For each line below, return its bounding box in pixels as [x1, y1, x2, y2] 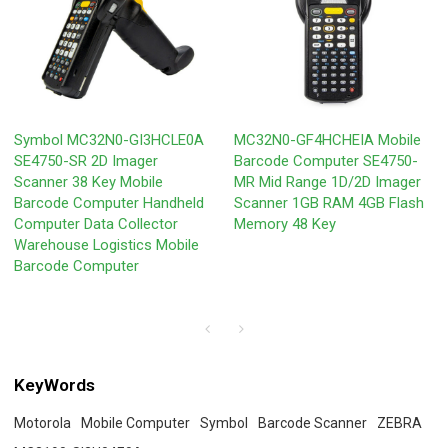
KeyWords [14, 375, 96, 396]
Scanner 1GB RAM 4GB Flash [234, 193, 424, 212]
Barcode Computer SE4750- [234, 151, 418, 170]
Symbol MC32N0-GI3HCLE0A [14, 130, 205, 149]
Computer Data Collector [14, 214, 179, 233]
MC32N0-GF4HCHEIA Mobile [234, 130, 421, 149]
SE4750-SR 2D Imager [14, 151, 159, 170]
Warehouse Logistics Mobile [14, 235, 200, 254]
